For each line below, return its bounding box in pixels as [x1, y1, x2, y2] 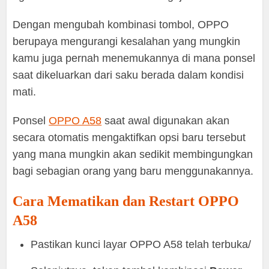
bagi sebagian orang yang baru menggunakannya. [13, 165, 254, 178]
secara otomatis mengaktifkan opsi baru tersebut [13, 131, 246, 144]
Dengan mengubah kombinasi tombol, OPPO [13, 19, 229, 31]
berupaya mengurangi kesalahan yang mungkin [13, 35, 241, 48]
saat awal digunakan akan [101, 115, 230, 127]
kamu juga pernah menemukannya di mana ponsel [13, 52, 256, 65]
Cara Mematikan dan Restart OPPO [13, 193, 240, 210]
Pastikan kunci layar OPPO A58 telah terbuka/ [31, 238, 252, 251]
